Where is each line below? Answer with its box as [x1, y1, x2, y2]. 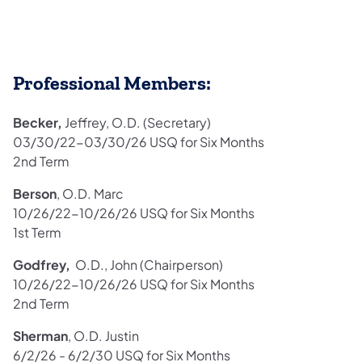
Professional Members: [13, 71, 211, 95]
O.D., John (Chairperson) [73, 256, 223, 274]
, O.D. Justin [68, 327, 139, 345]
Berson [13, 185, 57, 203]
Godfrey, [13, 256, 73, 274]
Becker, [13, 114, 62, 132]
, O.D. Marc [57, 185, 124, 203]
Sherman [13, 327, 68, 345]
